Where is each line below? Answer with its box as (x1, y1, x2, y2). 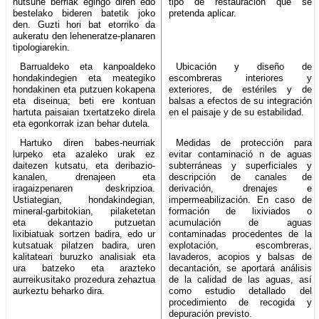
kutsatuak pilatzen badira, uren (13, 239, 156, 251)
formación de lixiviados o (169, 205, 312, 216)
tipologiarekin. (13, 41, 70, 53)
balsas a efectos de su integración (169, 95, 312, 106)
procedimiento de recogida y (169, 296, 312, 308)
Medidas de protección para (175, 137, 312, 148)
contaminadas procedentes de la (169, 228, 312, 239)
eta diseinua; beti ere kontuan (13, 95, 156, 106)
